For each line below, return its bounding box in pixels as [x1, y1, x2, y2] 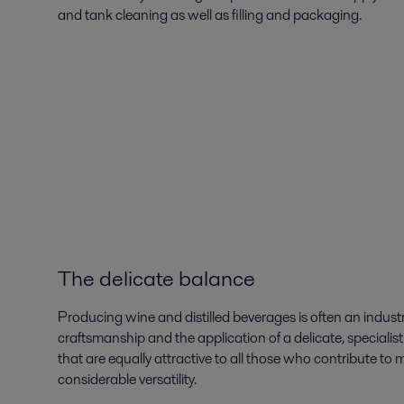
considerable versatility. [58, 369, 197, 390]
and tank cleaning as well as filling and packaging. [58, 5, 362, 25]
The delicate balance [58, 263, 255, 293]
